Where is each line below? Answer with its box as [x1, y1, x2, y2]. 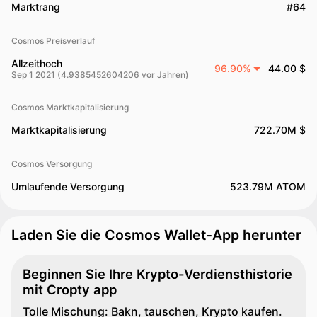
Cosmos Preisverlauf [11, 35, 95, 46]
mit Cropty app [23, 282, 117, 297]
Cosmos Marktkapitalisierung [11, 102, 129, 113]
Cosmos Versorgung [11, 158, 92, 169]
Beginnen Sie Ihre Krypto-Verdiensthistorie [23, 266, 292, 282]
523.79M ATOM [230, 180, 306, 192]
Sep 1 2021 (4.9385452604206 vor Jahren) [11, 69, 189, 80]
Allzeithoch [11, 57, 62, 69]
